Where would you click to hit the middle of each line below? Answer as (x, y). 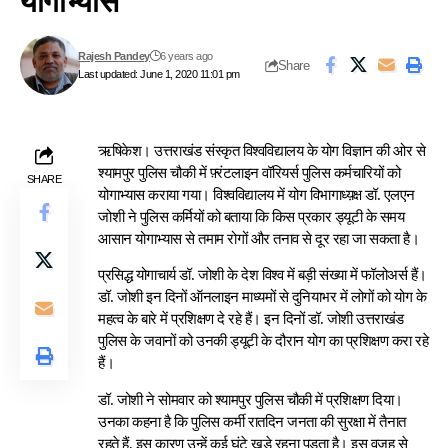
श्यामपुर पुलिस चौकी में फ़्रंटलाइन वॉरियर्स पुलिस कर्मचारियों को (249, 173)
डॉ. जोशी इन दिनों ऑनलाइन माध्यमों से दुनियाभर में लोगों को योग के (262, 297)
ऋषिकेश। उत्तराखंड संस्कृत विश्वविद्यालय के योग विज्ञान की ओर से (262, 151)
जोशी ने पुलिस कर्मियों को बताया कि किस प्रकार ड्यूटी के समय (251, 217)
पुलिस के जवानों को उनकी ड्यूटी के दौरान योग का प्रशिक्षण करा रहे (263, 341)
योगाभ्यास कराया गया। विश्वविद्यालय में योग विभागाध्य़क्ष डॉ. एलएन (256, 195)
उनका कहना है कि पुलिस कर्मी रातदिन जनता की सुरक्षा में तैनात (252, 421)
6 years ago (186, 56)
